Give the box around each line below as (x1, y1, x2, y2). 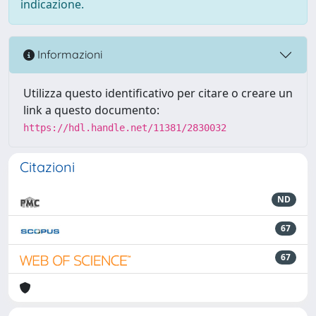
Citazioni (20, 157, 75, 176)
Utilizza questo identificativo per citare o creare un (23, 85, 293, 101)
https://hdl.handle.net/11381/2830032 (23, 121, 226, 133)
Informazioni (35, 47, 102, 62)
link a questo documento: (23, 102, 159, 118)
